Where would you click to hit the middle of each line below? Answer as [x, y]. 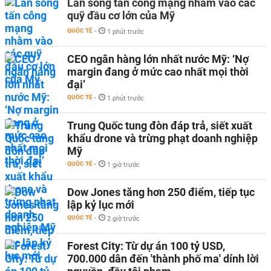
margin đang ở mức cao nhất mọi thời [158, 72]
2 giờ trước [123, 219]
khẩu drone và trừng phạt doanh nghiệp [162, 138]
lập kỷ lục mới [101, 205]
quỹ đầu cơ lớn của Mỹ [121, 15]
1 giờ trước [123, 165]
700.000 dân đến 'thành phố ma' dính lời [163, 259]
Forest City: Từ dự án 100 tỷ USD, [146, 246]
